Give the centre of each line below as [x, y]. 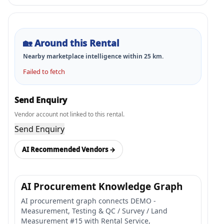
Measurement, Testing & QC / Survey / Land [94, 211]
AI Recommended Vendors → [69, 149]
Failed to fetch [44, 71]
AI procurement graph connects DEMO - [88, 201]
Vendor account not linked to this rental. [69, 114]
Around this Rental [77, 43]
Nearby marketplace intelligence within [83, 56]
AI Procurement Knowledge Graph [102, 186]
